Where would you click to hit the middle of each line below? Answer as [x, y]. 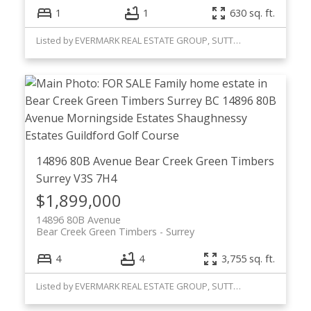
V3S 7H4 [95, 178]
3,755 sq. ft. [249, 259]
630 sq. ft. [253, 13]
